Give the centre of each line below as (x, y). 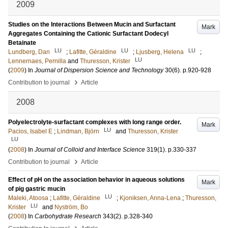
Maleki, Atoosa (28, 198)
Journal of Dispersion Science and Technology (99, 70)
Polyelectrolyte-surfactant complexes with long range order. (95, 122)
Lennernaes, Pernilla (37, 61)
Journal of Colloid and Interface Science (90, 150)
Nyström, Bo (71, 207)
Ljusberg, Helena (160, 52)
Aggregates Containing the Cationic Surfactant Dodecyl (88, 34)
